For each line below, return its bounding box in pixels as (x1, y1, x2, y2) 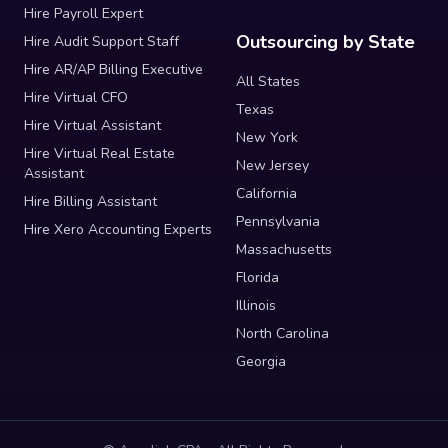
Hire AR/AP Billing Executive (24, 59, 203, 79)
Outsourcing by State (236, 29, 415, 54)
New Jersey (236, 155, 309, 175)
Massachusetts (236, 239, 332, 259)
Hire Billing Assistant (24, 191, 157, 211)
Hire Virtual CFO (24, 87, 128, 107)
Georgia (236, 351, 286, 371)
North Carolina (236, 323, 329, 343)
